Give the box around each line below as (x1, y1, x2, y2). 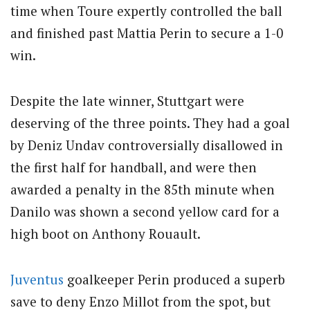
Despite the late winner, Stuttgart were (10, 92, 244, 110)
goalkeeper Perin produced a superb (64, 271, 285, 289)
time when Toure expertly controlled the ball (10, 1, 282, 19)
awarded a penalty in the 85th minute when (10, 181, 275, 199)
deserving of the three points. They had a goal (10, 114, 290, 132)
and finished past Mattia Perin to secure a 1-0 (10, 24, 283, 42)
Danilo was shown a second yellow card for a (10, 203, 280, 221)
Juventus (10, 271, 64, 289)
